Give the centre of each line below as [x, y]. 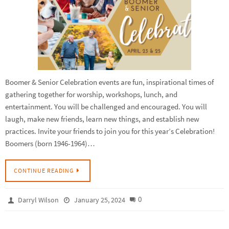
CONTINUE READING [44, 170]
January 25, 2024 [99, 200]
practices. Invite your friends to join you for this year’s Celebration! [110, 131]
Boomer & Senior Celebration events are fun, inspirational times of [109, 82]
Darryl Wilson [39, 200]
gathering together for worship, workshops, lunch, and [91, 95]
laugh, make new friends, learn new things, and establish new [102, 119]
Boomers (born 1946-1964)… [50, 144]
